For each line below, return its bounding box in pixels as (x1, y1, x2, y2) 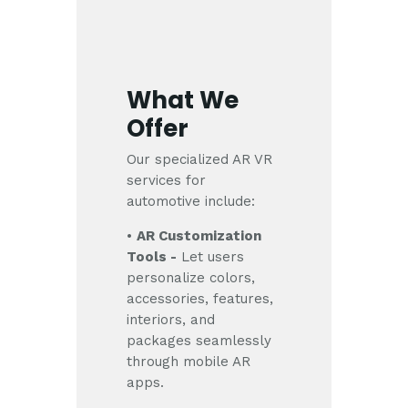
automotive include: (127, 193, 256, 210)
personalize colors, (127, 270, 256, 287)
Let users (177, 249, 245, 266)
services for (127, 172, 207, 189)
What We (127, 83, 240, 117)
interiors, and (127, 311, 216, 329)
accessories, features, (127, 291, 274, 308)
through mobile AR (127, 353, 251, 371)
